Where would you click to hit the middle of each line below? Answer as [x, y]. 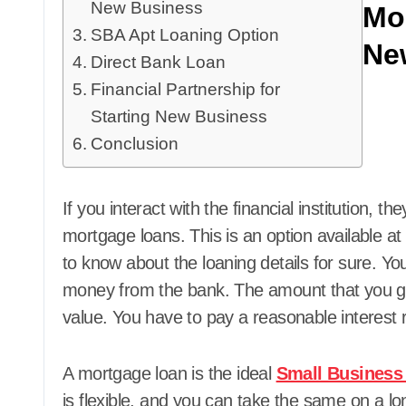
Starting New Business [179, 116]
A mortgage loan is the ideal [169, 373]
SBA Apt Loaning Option [184, 35]
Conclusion [136, 144]
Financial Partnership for [185, 89]
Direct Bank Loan [158, 62]
